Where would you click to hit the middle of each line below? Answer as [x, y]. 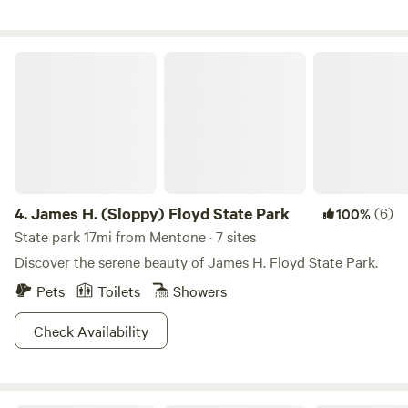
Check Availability [91, 331]
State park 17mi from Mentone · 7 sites [135, 236]
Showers [200, 291]
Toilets [119, 291]
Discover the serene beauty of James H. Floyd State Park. [196, 261]
